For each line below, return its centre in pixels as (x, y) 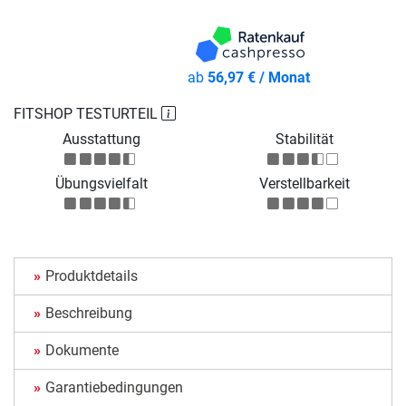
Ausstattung (101, 140)
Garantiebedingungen (114, 388)
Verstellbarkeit (304, 184)
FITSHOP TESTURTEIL (87, 114)
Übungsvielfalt (101, 184)
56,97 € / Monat (258, 78)
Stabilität (304, 140)
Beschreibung (89, 314)
